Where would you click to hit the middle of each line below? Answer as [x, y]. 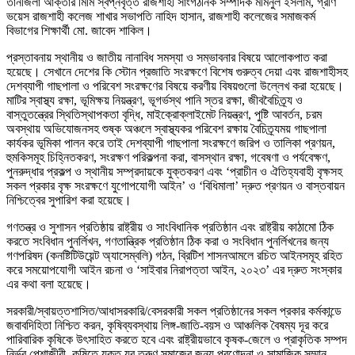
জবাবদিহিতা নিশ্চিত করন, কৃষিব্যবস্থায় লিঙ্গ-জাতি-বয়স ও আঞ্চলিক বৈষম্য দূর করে [167, 325]
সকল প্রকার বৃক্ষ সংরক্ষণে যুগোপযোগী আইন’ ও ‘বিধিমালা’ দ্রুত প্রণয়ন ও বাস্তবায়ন [176, 185]
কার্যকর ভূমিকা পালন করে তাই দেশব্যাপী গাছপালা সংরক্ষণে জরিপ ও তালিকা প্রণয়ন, [171, 143]
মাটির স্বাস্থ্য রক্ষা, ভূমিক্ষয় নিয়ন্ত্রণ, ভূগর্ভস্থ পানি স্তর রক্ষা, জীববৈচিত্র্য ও [155, 100]
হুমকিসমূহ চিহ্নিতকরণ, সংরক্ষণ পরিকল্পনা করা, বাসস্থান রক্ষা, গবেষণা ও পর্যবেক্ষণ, [168, 157]
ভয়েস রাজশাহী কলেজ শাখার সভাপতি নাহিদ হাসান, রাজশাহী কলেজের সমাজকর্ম [161, 16]
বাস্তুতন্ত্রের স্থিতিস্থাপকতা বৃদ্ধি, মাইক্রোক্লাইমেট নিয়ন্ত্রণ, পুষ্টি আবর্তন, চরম [164, 114]
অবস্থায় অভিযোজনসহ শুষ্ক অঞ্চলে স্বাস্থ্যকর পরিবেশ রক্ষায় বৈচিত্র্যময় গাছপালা [166, 128]
